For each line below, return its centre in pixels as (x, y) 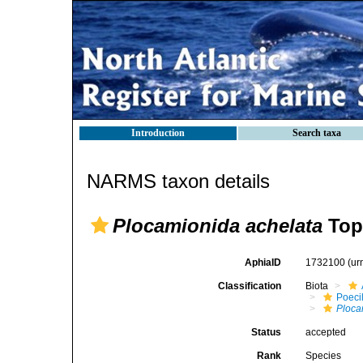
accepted (326, 332)
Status (267, 332)
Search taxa (317, 133)
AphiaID (263, 263)
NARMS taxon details (178, 181)
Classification (250, 286)
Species (324, 356)
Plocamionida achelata (218, 226)
